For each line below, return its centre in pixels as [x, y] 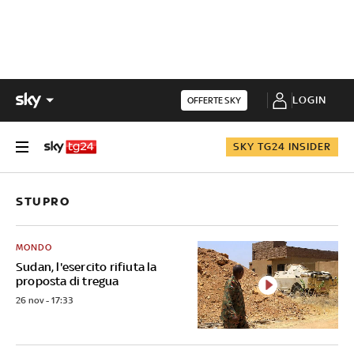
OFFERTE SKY [214, 100]
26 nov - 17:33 [44, 300]
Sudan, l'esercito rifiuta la [87, 266]
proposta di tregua [68, 281]
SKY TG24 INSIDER [282, 146]
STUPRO [43, 201]
